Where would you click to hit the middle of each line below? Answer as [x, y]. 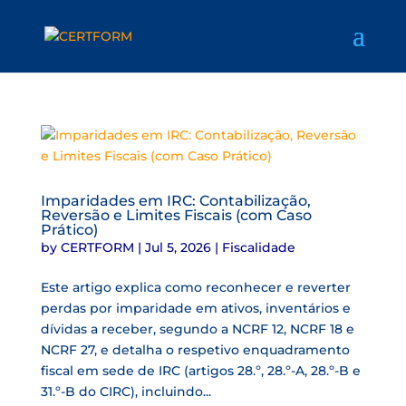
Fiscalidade [258, 247]
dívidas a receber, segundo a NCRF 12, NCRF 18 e [197, 329]
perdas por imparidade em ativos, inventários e [195, 308]
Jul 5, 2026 [178, 247]
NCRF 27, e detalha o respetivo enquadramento [195, 350]
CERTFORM [97, 247]
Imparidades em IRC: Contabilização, [175, 201]
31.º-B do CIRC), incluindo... [126, 391]
